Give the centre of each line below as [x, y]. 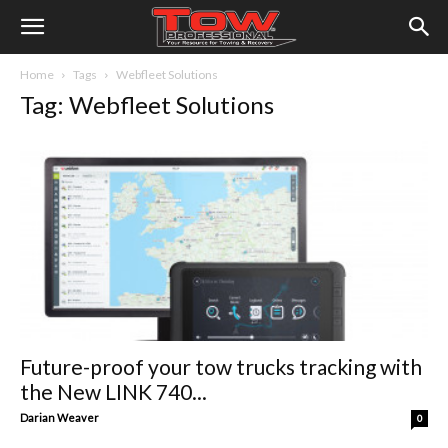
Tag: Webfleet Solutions [147, 104]
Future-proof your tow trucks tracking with [221, 367]
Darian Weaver [59, 418]
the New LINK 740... [113, 392]
